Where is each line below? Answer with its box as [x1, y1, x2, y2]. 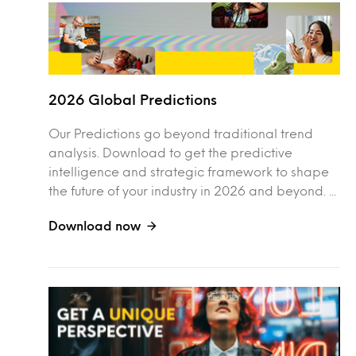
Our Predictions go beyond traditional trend [48, 128, 314, 139]
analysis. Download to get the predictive [48, 147, 293, 158]
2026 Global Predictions [48, 94, 218, 106]
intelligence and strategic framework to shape [48, 166, 330, 177]
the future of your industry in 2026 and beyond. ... [48, 185, 337, 196]
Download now [48, 220, 141, 231]
